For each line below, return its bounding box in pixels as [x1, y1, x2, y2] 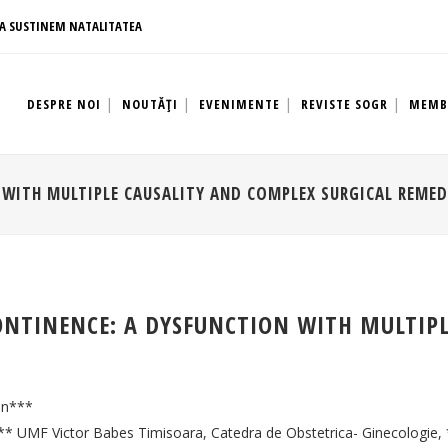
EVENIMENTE [199, 95, 280, 113]
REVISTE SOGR [301, 95, 388, 113]
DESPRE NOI [27, 95, 101, 113]
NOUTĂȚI [122, 95, 178, 113]
